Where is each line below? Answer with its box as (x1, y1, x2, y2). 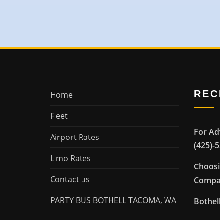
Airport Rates (50, 132, 99, 143)
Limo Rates (50, 153, 91, 164)
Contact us (50, 174, 90, 185)
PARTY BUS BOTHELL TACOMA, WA (50, 195, 176, 206)
